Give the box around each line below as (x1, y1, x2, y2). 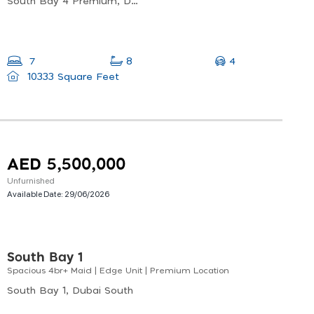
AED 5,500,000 (7, 157, 125, 174)
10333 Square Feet (23, 72, 119, 83)
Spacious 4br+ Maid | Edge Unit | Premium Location (7, 266, 229, 275)
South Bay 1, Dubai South (7, 286, 133, 296)
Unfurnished (7, 175, 55, 186)
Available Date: (7, 188, 64, 200)
